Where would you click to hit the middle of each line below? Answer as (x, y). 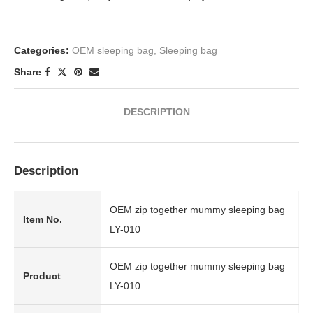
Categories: (42, 50)
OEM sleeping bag (113, 50)
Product (42, 276)
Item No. (43, 219)
